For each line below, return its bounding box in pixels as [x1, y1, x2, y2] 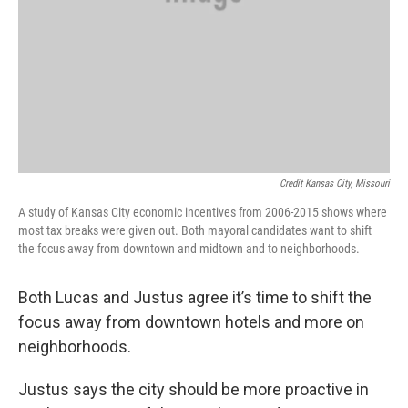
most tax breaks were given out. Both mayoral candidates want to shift [18, 222, 372, 238]
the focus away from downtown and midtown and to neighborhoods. [18, 240, 360, 256]
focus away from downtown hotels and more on [18, 311, 364, 331]
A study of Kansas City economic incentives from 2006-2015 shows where [18, 204, 387, 219]
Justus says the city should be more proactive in [18, 379, 369, 399]
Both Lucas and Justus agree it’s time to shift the [18, 287, 372, 307]
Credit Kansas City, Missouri [280, 177, 390, 189]
